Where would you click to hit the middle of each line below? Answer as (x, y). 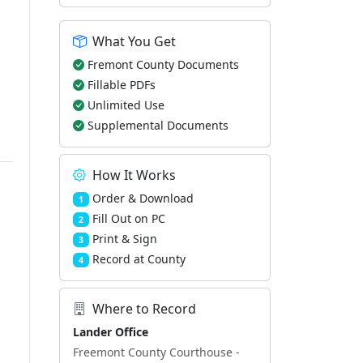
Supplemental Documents (158, 125)
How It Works (134, 175)
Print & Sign (124, 239)
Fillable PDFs (122, 85)
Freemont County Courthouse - (156, 352)
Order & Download (143, 198)
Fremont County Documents (163, 64)
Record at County (139, 259)
